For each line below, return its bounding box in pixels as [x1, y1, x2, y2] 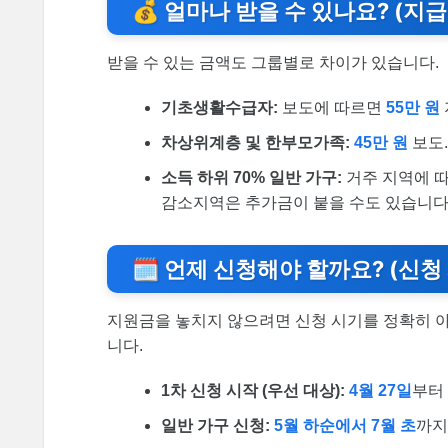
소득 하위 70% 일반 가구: [161, 168, 343, 186]
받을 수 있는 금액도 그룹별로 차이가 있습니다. [107, 53, 439, 71]
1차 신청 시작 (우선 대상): [161, 381, 346, 399]
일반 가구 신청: [161, 416, 271, 434]
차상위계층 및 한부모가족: [161, 133, 351, 151]
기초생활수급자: [161, 98, 279, 116]
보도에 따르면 [278, 98, 387, 116]
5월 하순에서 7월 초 [274, 416, 417, 434]
